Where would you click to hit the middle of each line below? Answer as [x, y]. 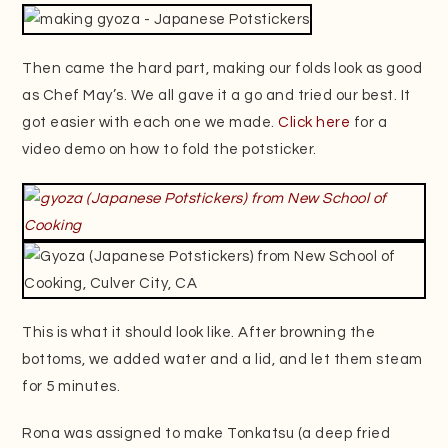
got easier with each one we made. [150, 122]
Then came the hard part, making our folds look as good [222, 68]
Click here [314, 122]
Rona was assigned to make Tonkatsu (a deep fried [206, 433]
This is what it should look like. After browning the [199, 332]
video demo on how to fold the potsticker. [169, 149]
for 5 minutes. [71, 386]
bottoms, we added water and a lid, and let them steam [222, 359]
